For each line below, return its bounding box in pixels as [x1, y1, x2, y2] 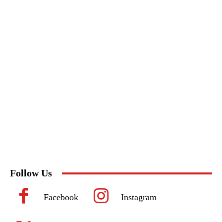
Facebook [44, 192, 78, 203]
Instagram [121, 192, 157, 203]
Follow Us [10, 167, 52, 179]
